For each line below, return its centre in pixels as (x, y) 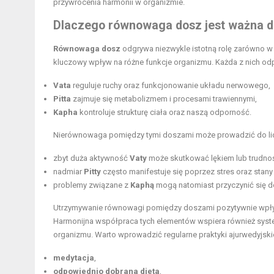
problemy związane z (92, 185)
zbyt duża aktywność (91, 158)
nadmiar (68, 172)
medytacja (74, 258)
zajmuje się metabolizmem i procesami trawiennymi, (164, 99)
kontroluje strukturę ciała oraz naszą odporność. (165, 113)
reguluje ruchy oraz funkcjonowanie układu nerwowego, (171, 86)
